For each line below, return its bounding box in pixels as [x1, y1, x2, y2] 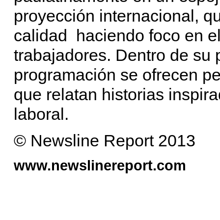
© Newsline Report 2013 [14, 131, 195, 150]
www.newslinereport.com [14, 157, 186, 173]
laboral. [14, 104, 69, 123]
